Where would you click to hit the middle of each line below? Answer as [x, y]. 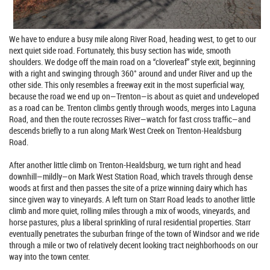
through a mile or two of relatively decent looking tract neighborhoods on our [133, 245]
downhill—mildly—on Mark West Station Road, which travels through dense [131, 176]
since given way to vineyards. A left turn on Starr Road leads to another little [132, 199]
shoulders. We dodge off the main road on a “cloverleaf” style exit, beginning [132, 61]
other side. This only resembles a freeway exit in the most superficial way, [127, 84]
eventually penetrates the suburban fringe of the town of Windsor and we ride [134, 233]
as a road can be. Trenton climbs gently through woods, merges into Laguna [133, 107]
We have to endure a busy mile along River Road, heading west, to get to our [133, 39]
